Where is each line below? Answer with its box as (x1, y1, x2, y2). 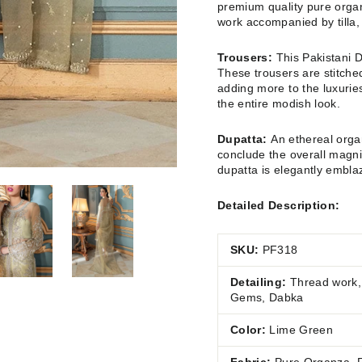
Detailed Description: (217, 199, 340, 213)
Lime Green (266, 323, 333, 337)
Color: (230, 323, 267, 337)
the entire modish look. (217, 97, 341, 111)
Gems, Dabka (230, 291, 304, 305)
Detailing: (230, 276, 290, 289)
